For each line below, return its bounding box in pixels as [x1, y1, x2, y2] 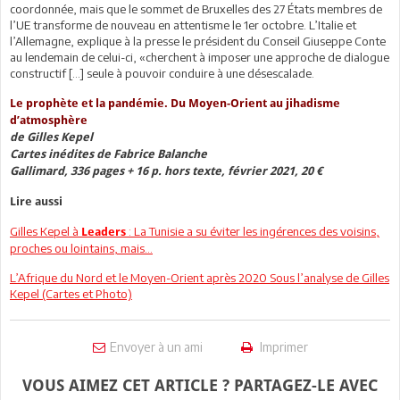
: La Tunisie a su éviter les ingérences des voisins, [129, 223, 379, 238]
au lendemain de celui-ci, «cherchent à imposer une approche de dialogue [10, 49, 389, 64]
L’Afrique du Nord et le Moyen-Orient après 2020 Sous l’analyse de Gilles [10, 270, 389, 285]
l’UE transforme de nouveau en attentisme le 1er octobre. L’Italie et [10, 17, 356, 32]
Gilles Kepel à [10, 223, 81, 238]
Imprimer [256, 338, 308, 354]
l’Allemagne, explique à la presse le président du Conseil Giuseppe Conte [10, 33, 386, 48]
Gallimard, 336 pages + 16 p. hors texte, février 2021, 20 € [10, 163, 322, 178]
